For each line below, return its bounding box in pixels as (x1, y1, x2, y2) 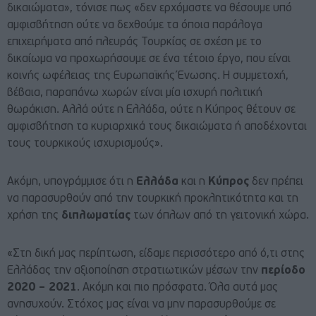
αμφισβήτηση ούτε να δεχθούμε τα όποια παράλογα (7, 20, 262, 32)
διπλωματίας (61, 210, 130, 222)
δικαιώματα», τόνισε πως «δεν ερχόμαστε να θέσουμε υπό (7, 3, 292, 15)
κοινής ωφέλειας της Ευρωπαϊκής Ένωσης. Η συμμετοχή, (7, 71, 288, 83)
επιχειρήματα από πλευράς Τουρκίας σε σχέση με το (7, 37, 262, 49)
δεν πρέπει (249, 176, 303, 188)
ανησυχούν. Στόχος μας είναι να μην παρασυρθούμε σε (7, 299, 276, 311)
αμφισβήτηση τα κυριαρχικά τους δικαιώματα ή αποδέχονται (7, 121, 307, 133)
